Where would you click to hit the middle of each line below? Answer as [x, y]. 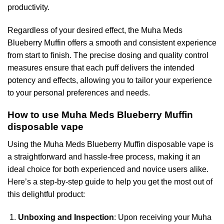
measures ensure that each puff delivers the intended [101, 67]
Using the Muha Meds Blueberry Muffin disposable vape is [110, 144]
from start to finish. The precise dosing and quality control [108, 55]
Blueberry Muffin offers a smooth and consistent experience [112, 42]
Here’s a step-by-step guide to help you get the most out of [110, 182]
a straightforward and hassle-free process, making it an [104, 157]
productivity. [28, 7]
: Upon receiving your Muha [162, 217]
